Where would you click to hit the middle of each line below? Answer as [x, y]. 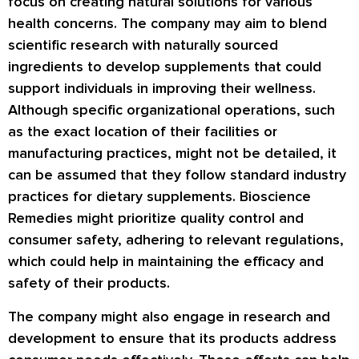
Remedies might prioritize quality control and [156, 218]
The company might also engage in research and [169, 316]
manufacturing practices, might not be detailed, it [172, 153]
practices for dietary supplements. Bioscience [159, 197]
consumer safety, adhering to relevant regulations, [176, 240]
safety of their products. [89, 283]
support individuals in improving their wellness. [162, 89]
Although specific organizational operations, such [171, 110]
